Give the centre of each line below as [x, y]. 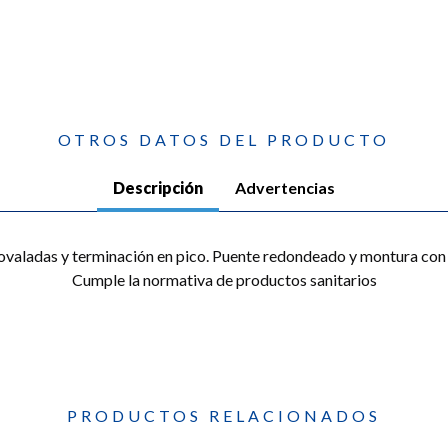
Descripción [158, 188]
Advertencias [285, 188]
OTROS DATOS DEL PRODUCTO [224, 140]
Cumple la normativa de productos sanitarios [224, 280]
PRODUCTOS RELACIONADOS [224, 416]
